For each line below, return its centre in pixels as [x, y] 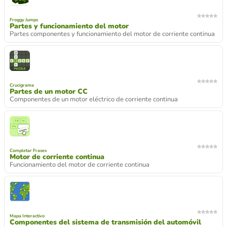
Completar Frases [28, 150]
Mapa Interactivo [27, 216]
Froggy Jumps [24, 20]
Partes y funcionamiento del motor [69, 26]
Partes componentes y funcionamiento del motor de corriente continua [112, 34]
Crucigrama [22, 85]
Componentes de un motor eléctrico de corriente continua [94, 99]
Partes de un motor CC [49, 91]
